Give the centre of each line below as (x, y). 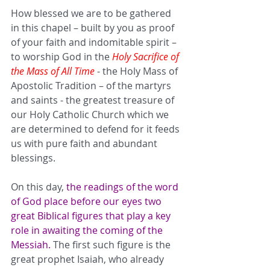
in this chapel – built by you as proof (94, 27)
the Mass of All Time (53, 71)
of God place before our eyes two (87, 201)
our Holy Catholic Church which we (91, 114)
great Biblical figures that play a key (92, 215)
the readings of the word (124, 187)
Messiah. (32, 244)
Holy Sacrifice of (147, 56)
